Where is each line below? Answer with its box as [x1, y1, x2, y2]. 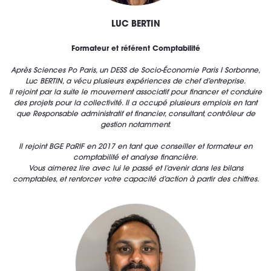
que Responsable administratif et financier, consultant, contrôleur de [16, 111, 255, 119]
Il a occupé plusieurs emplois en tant [125, 100, 257, 108]
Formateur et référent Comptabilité [71, 45, 200, 53]
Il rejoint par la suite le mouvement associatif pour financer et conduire [9, 89, 262, 97]
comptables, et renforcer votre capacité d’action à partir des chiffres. [12, 176, 259, 184]
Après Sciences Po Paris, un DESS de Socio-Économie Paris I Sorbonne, [11, 67, 260, 75]
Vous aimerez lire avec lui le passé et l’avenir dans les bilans [28, 165, 243, 173]
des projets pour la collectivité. [14, 100, 125, 108]
